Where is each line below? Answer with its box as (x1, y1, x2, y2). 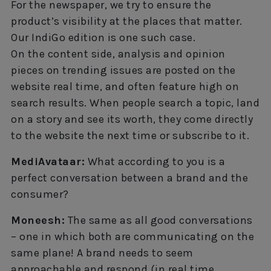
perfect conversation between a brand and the (11, 171, 248, 185)
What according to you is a (85, 155, 226, 169)
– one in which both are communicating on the (11, 230, 254, 244)
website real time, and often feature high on (11, 80, 239, 94)
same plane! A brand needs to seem (11, 246, 194, 260)
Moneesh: (11, 214, 65, 227)
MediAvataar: (11, 155, 85, 169)
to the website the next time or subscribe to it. (11, 129, 249, 143)
